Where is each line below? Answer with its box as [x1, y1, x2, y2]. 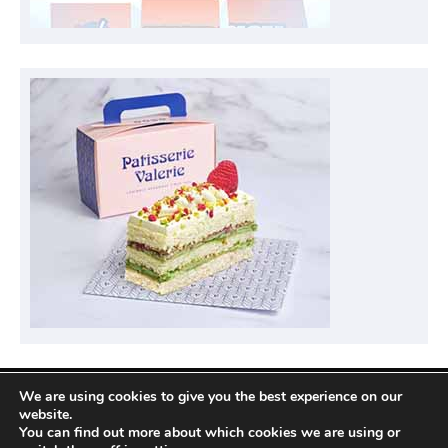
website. [19, 405, 72, 424]
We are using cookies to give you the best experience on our [19, 387, 402, 406]
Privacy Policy [68, 399, 165, 418]
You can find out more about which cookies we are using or [19, 423, 400, 442]
